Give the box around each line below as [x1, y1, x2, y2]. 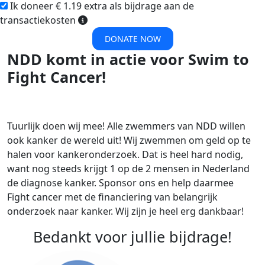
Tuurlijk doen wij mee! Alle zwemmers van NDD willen [7, 119, 245, 133]
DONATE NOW [104, 33, 161, 45]
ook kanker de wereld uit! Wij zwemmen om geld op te [7, 134, 251, 147]
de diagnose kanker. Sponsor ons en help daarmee [7, 176, 234, 190]
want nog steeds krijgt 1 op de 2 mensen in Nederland [7, 162, 250, 176]
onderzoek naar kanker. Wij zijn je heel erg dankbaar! [7, 205, 244, 218]
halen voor [7, 148, 57, 161]
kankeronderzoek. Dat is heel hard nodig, [57, 148, 243, 161]
